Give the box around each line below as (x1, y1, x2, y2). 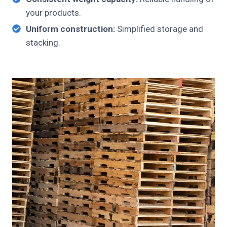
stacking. (26, 37, 60, 48)
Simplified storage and (115, 24, 203, 34)
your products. (26, 8, 81, 18)
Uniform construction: (26, 24, 115, 34)
